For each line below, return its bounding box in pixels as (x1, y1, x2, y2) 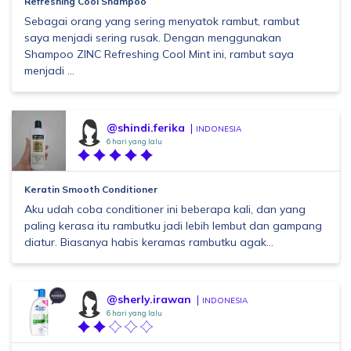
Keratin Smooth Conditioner (24, 183, 157, 195)
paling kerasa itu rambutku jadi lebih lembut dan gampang (24, 219, 322, 233)
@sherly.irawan (107, 292, 191, 306)
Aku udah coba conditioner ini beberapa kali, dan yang (24, 202, 306, 216)
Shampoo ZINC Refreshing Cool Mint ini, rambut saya (24, 47, 294, 61)
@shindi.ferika (107, 121, 185, 135)
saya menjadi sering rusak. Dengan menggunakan (24, 31, 281, 45)
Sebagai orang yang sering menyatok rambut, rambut (24, 14, 299, 28)
